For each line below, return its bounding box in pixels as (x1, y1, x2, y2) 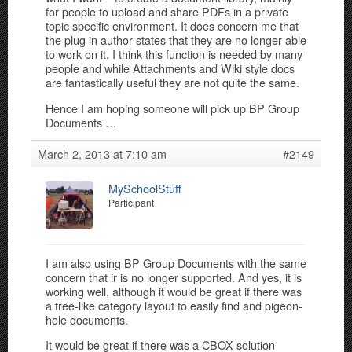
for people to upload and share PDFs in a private (46, 3, 288, 20)
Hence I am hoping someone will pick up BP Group (46, 99, 299, 116)
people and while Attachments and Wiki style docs (46, 60, 295, 77)
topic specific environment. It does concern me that (46, 17, 299, 35)
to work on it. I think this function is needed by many (46, 46, 302, 63)
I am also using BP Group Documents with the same (46, 255, 306, 272)
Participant (108, 195, 154, 209)
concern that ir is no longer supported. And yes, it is (46, 269, 302, 286)
